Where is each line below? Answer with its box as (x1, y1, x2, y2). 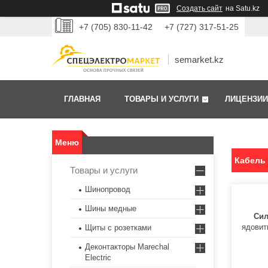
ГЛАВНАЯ (64, 95, 100, 104)
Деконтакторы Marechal (85, 242, 169, 252)
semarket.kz (175, 54, 224, 65)
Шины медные (85, 204, 136, 214)
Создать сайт (176, 4, 223, 13)
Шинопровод (85, 185, 130, 194)
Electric (85, 253, 111, 263)
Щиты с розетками (85, 223, 151, 233)
